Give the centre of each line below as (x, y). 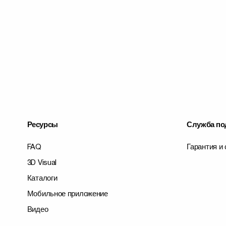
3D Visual (42, 163)
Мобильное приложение (67, 194)
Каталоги (42, 179)
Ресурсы (42, 125)
